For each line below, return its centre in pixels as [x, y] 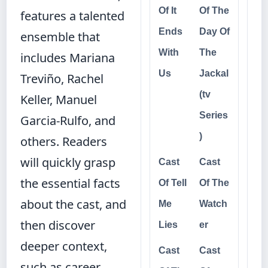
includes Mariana [68, 58]
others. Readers [64, 141]
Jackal [214, 73]
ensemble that [60, 37]
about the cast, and [73, 204]
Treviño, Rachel [62, 79]
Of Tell [173, 183]
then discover [58, 225]
